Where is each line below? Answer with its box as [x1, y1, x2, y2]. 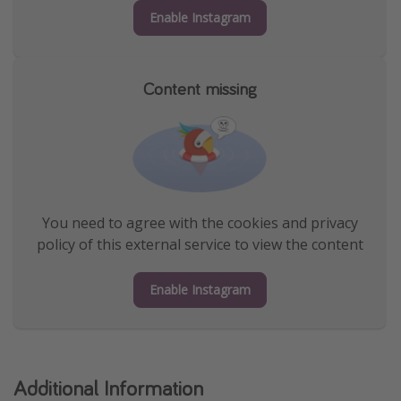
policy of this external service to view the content [36, 234, 363, 254]
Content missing [142, 76, 257, 99]
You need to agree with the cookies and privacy [41, 212, 358, 233]
